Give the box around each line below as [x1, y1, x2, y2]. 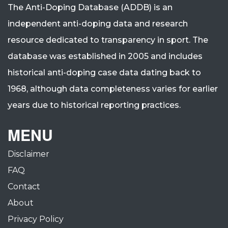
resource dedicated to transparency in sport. [8, 35, 190, 45]
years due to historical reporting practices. [8, 100, 181, 110]
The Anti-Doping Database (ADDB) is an [8, 3, 173, 12]
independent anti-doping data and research [8, 19, 188, 28]
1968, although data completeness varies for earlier [8, 84, 218, 94]
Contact [8, 182, 40, 191]
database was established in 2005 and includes [8, 51, 203, 61]
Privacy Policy [8, 214, 64, 224]
